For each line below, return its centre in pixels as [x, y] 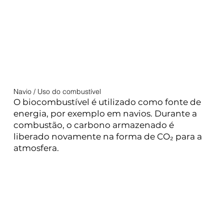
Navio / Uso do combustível [57, 92]
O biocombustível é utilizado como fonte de [107, 102]
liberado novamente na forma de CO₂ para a [108, 137]
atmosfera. [36, 148]
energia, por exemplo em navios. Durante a [105, 114]
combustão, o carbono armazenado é [94, 125]
